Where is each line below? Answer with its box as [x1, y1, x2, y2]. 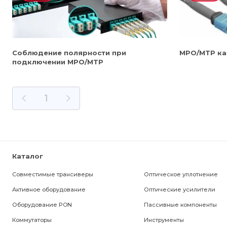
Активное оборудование [12, 186, 86, 193]
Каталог [12, 152, 43, 160]
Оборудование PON [12, 201, 72, 208]
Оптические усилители [143, 186, 215, 193]
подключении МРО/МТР [12, 58, 103, 66]
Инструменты [143, 216, 184, 223]
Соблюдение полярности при [12, 49, 126, 57]
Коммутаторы [12, 216, 52, 223]
